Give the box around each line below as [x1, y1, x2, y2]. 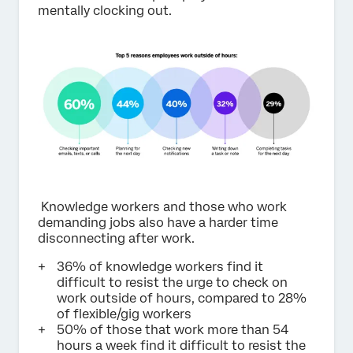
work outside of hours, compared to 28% [57, 291, 307, 307]
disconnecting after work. [38, 231, 195, 247]
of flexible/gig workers [57, 307, 191, 322]
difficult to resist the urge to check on [57, 275, 288, 291]
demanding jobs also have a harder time [38, 215, 278, 231]
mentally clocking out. [38, 2, 172, 18]
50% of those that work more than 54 [57, 322, 288, 338]
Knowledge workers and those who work [38, 199, 287, 215]
